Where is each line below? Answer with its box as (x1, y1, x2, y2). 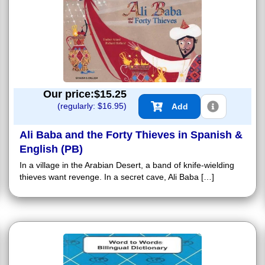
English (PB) (20, 143, 83, 155)
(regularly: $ (57, 101, 102, 111)
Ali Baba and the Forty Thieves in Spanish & (20, 128, 243, 141)
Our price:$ (43, 88, 100, 100)
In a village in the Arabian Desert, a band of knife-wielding (20, 160, 234, 170)
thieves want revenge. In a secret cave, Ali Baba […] (20, 172, 214, 182)
